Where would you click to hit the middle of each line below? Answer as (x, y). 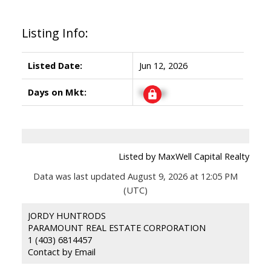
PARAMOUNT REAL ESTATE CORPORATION (116, 227)
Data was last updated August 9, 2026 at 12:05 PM (135, 176)
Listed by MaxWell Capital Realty (184, 156)
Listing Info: (55, 33)
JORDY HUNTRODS (67, 215)
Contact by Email (61, 251)
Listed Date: (55, 65)
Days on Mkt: (57, 92)
